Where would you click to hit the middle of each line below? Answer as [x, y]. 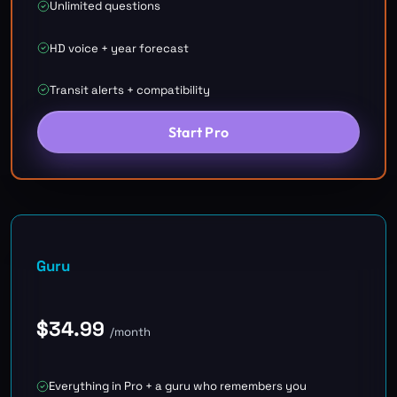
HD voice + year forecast [119, 48]
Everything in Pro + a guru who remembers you [178, 386]
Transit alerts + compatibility [130, 90]
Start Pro [198, 132]
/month [130, 331]
